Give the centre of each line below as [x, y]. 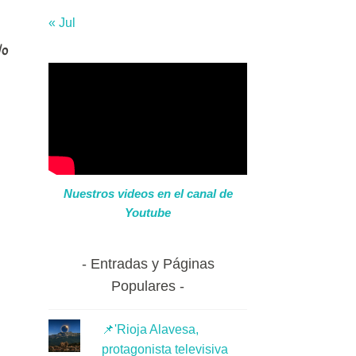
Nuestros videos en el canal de [148, 193]
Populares [143, 286]
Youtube [148, 212]
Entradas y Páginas [152, 264]
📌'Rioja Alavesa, [150, 330]
